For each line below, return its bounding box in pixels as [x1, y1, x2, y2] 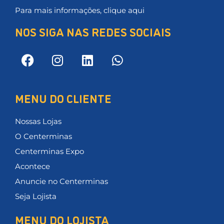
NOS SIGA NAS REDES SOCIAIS [15, 23, 171, 40]
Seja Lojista [15, 191, 56, 201]
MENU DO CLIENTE [15, 90, 111, 106]
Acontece [15, 161, 50, 171]
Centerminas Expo [15, 146, 84, 156]
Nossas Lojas [15, 116, 61, 126]
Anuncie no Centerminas [15, 176, 108, 186]
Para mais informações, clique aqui [15, 5, 144, 15]
